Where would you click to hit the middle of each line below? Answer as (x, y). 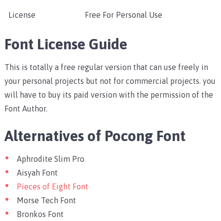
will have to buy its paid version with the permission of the (109, 95)
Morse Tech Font (46, 201)
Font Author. (26, 109)
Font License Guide (66, 44)
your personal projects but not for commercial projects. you (110, 81)
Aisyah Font (37, 173)
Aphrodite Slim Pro (50, 159)
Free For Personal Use (123, 15)
